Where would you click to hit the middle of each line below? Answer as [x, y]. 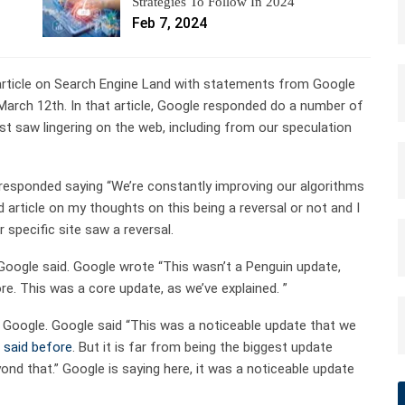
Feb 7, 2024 [170, 23]
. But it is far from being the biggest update [202, 347]
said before [38, 347]
